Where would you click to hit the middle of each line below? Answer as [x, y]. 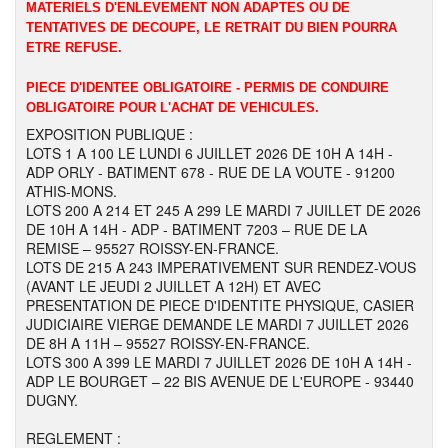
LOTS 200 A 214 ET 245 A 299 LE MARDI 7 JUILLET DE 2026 [223, 210]
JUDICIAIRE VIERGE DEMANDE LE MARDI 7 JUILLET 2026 [217, 324]
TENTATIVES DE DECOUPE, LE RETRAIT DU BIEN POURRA [211, 27]
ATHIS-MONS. [71, 191]
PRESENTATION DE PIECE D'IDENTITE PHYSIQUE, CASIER [220, 305]
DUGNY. [52, 400]
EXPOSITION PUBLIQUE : [109, 134]
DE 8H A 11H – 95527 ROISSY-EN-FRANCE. [168, 343]
